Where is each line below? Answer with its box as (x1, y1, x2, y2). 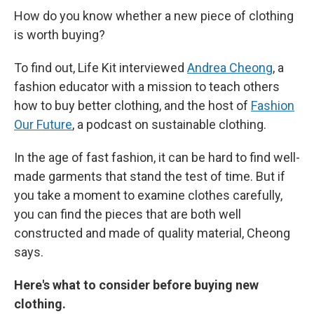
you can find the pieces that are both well (14, 207, 241, 221)
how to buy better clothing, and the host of (14, 98, 251, 113)
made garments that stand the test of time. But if (14, 169, 285, 184)
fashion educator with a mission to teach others (14, 79, 280, 94)
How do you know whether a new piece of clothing (14, 8, 294, 23)
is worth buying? (14, 27, 105, 42)
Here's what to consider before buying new (14, 278, 259, 292)
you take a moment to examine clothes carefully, (14, 188, 282, 203)
